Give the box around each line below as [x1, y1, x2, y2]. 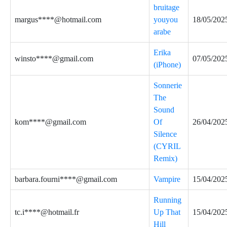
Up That [154, 208, 180, 216]
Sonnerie [154, 81, 182, 90]
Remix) [154, 154, 177, 163]
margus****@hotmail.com [15, 15, 101, 24]
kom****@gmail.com [15, 118, 86, 126]
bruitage [154, 3, 179, 12]
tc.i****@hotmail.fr [15, 208, 79, 216]
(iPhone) [154, 60, 181, 69]
